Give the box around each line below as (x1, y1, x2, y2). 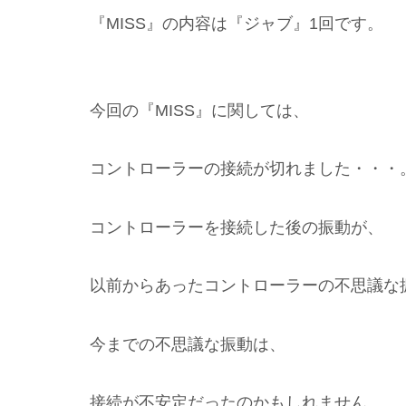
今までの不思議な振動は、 (90, 334, 285, 353)
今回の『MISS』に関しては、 (90, 101, 309, 120)
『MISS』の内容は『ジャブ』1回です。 (90, 14, 383, 33)
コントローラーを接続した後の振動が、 (90, 217, 383, 237)
